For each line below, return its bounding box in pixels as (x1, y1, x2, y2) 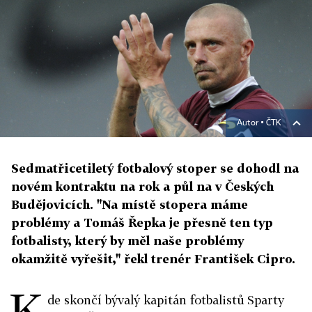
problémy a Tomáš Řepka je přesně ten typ (11, 215, 273, 230)
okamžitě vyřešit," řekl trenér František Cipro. (11, 251, 295, 266)
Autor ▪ (237, 119, 266, 127)
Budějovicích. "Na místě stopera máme (11, 197, 248, 212)
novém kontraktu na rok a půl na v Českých (11, 179, 274, 194)
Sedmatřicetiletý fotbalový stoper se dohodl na (11, 161, 299, 175)
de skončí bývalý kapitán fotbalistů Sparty (47, 292, 284, 307)
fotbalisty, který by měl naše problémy (11, 233, 244, 248)
